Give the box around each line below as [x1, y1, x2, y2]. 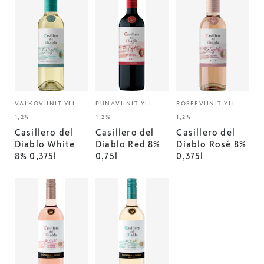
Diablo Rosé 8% [176, 140, 247, 148]
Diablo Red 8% [95, 140, 161, 148]
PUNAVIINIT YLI [95, 100, 152, 107]
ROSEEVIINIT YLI [176, 100, 235, 107]
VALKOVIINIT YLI [14, 100, 75, 107]
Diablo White [14, 140, 75, 148]
